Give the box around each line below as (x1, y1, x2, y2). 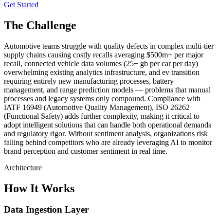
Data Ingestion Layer (4, 204, 89, 215)
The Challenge (4, 18, 76, 32)
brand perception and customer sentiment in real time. (4, 146, 167, 155)
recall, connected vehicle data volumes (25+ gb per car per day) (4, 59, 198, 68)
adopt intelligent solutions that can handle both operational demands (4, 120, 211, 129)
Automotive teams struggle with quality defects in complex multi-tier (4, 41, 214, 50)
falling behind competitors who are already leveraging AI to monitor (4, 138, 212, 146)
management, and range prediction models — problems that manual (4, 85, 211, 94)
